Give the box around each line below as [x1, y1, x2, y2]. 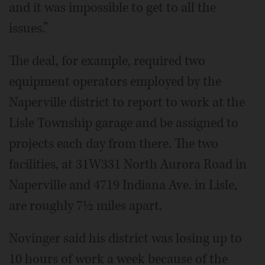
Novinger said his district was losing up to [9, 230, 242, 247]
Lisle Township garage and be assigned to [9, 114, 238, 132]
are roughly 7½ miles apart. [9, 197, 162, 215]
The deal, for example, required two [9, 52, 205, 70]
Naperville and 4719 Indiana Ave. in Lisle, [9, 176, 237, 194]
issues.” [9, 20, 48, 37]
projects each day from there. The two [9, 135, 218, 153]
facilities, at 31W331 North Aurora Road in [9, 156, 247, 173]
